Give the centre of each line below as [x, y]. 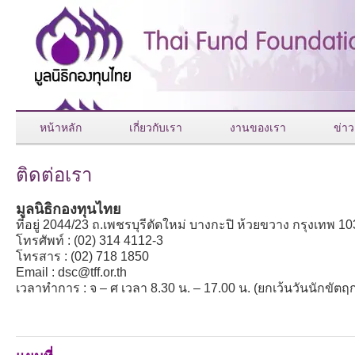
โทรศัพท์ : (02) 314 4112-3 [90, 240]
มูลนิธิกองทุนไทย [69, 209]
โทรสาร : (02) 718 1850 [82, 256]
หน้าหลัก [61, 128]
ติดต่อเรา [54, 173]
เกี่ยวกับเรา [156, 128]
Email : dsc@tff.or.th [71, 272]
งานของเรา [258, 128]
